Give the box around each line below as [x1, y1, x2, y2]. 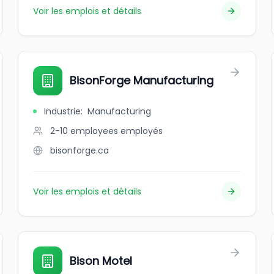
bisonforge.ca [50, 144, 109, 157]
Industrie [44, 105, 81, 117]
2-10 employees [50, 125, 119, 137]
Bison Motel [70, 253, 133, 268]
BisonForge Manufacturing [70, 73, 214, 88]
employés [120, 125, 163, 137]
